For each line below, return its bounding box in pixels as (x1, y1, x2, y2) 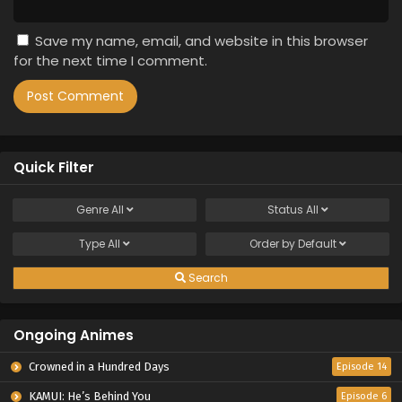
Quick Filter (13, 158, 94, 177)
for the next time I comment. (13, 51, 207, 70)
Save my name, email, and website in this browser (35, 31, 368, 50)
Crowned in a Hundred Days (26, 360, 170, 373)
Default (297, 236, 336, 251)
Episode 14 (336, 361, 387, 372)
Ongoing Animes (13, 326, 134, 345)
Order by (249, 236, 298, 251)
